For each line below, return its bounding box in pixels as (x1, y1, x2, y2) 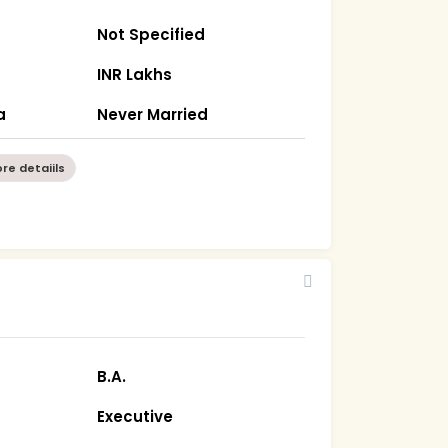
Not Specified (97, 23, 206, 45)
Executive (97, 405, 174, 427)
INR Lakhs (97, 63, 173, 85)
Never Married (97, 103, 209, 125)
